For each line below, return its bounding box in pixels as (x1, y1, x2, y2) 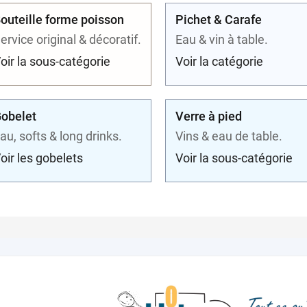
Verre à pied (175, 108, 243, 123)
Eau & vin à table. (175, 32, 269, 47)
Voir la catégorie (175, 53, 264, 69)
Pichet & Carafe (175, 12, 262, 27)
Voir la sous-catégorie (175, 150, 293, 165)
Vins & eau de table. (175, 128, 283, 143)
